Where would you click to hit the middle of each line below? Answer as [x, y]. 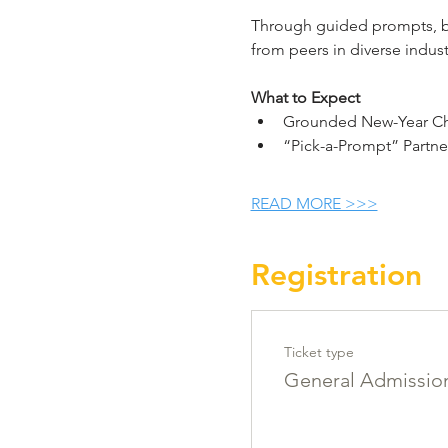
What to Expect [305, 97]
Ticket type [318, 352]
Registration [336, 275]
